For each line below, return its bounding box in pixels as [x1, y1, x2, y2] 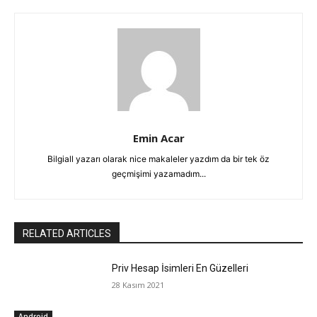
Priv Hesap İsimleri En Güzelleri [112, 263, 249, 275]
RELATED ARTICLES [23, 228, 111, 240]
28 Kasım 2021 [112, 279, 165, 291]
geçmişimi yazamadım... [111, 168, 206, 180]
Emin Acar [132, 131, 185, 146]
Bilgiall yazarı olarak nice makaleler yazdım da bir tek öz [47, 154, 270, 165]
